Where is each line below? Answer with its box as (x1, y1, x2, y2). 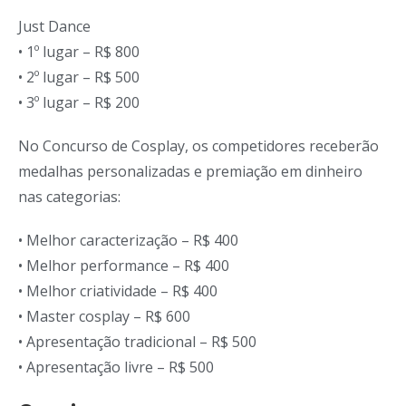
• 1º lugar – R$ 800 (18, 42, 140, 62)
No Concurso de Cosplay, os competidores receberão (18, 136, 379, 156)
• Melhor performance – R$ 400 (18, 256, 229, 275)
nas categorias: (18, 187, 121, 207)
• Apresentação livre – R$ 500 (18, 357, 214, 377)
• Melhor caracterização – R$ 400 (18, 230, 238, 250)
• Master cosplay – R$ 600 (18, 306, 190, 326)
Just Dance (18, 16, 91, 36)
